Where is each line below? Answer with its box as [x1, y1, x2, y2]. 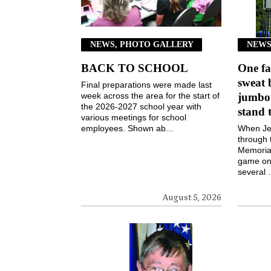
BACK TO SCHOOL [81, 62, 189, 75]
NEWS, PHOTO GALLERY [90, 39, 194, 50]
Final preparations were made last [81, 80, 212, 90]
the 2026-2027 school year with [81, 102, 202, 112]
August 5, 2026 [163, 193, 222, 203]
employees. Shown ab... [81, 123, 174, 134]
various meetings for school [81, 113, 187, 123]
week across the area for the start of [81, 91, 220, 101]
